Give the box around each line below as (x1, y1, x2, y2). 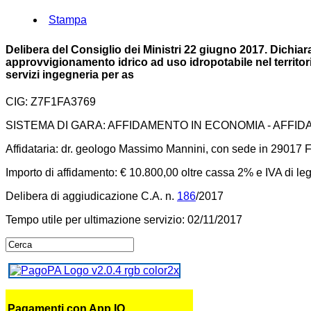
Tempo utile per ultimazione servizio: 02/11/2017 (6, 213, 242, 226)
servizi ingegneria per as (6, 68, 134, 81)
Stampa (49, 14, 87, 26)
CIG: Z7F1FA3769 (6, 95, 96, 108)
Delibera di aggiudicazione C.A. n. (6, 190, 177, 202)
